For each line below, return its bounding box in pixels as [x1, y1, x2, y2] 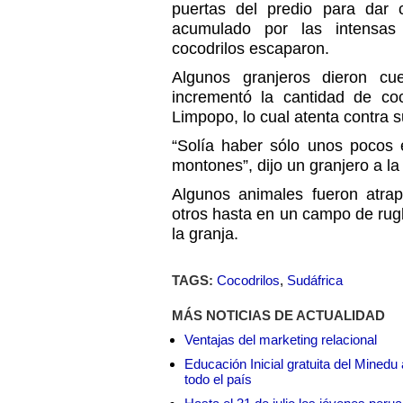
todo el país [184, 372, 252, 387]
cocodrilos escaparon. [172, 40, 329, 58]
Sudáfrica [287, 273, 343, 288]
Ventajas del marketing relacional [184, 332, 377, 347]
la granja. [172, 225, 238, 243]
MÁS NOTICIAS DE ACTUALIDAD [172, 308, 385, 323]
